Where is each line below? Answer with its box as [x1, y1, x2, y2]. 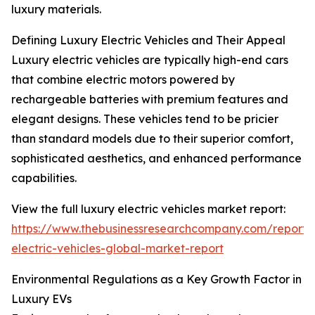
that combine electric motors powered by [11, 72, 235, 87]
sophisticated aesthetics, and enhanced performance [11, 151, 302, 166]
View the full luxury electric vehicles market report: [11, 202, 285, 217]
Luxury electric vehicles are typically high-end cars [11, 53, 288, 67]
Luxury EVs [11, 292, 72, 307]
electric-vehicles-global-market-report [11, 241, 224, 256]
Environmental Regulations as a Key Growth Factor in [11, 272, 302, 287]
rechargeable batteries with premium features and [11, 92, 288, 107]
